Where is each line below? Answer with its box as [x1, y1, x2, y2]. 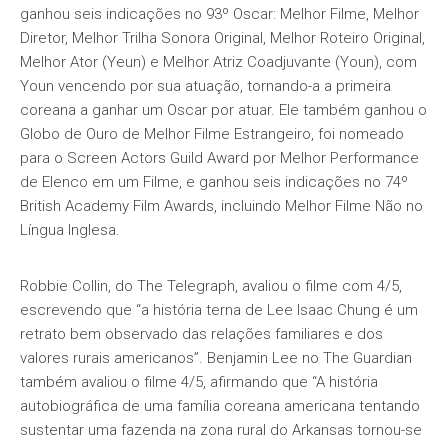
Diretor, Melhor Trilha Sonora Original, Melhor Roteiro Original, [20, 29, 425, 47]
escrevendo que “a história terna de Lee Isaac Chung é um [20, 301, 418, 319]
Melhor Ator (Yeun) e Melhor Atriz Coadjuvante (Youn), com [20, 53, 417, 71]
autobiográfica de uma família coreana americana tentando [20, 397, 420, 415]
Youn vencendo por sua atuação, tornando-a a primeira [20, 77, 391, 95]
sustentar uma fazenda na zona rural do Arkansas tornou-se [20, 421, 422, 439]
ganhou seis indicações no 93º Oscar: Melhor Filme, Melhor [20, 5, 419, 23]
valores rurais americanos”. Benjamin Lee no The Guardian [20, 349, 412, 367]
